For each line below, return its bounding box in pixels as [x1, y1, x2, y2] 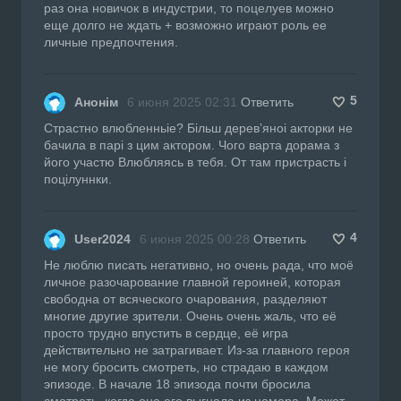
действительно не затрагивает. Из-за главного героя [44, 342, 350, 357]
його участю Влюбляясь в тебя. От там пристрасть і [44, 154, 346, 169]
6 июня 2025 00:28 [140, 231, 250, 246]
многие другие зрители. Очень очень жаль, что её [44, 308, 337, 323]
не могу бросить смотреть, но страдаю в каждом [44, 359, 328, 374]
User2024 [74, 231, 131, 246]
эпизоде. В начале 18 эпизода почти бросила [44, 376, 311, 391]
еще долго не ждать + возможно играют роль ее [44, 17, 327, 32]
